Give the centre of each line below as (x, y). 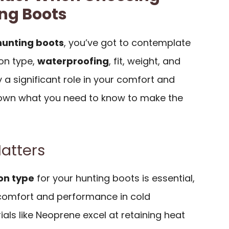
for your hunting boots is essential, (114, 178)
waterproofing (73, 61)
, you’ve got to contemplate (127, 42)
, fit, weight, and (145, 61)
